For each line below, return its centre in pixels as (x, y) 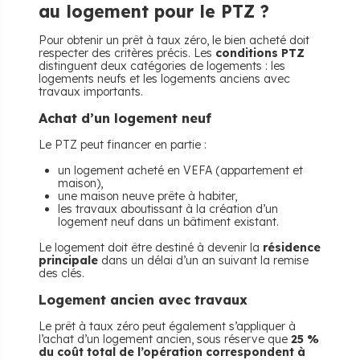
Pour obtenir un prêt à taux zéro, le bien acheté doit (174, 40)
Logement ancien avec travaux (143, 300)
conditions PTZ (260, 53)
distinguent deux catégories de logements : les (162, 66)
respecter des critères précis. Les (127, 53)
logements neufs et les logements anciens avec (164, 79)
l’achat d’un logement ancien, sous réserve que (165, 339)
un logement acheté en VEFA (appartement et (180, 170)
